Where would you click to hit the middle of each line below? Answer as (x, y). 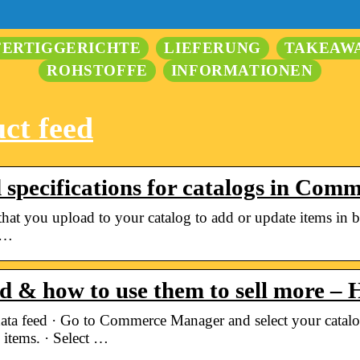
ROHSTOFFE (97, 70)
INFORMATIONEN (242, 70)
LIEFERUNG (213, 48)
